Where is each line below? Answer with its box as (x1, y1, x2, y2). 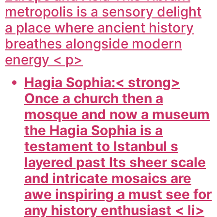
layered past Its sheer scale (24, 154, 206, 171)
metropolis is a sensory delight (5, 3, 201, 20)
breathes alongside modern (5, 35, 182, 52)
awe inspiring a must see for (24, 186, 212, 203)
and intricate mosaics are (24, 170, 191, 187)
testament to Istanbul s (24, 138, 178, 155)
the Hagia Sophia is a (24, 122, 163, 139)
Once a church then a (24, 90, 163, 107)
